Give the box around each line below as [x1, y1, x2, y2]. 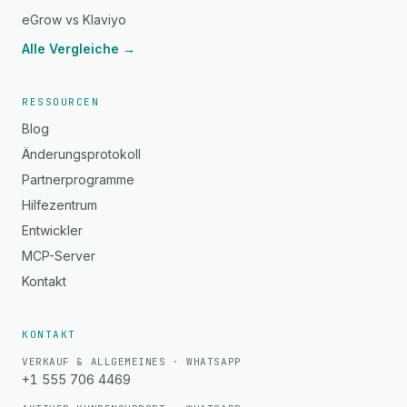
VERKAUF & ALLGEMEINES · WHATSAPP [22, 355, 242, 368]
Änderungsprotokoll [22, 146, 141, 162]
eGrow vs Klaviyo [22, 12, 126, 27]
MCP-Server [22, 248, 95, 263]
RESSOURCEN [22, 95, 100, 108]
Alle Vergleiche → [22, 41, 135, 56]
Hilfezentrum [22, 197, 97, 213]
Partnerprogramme [22, 172, 134, 187]
